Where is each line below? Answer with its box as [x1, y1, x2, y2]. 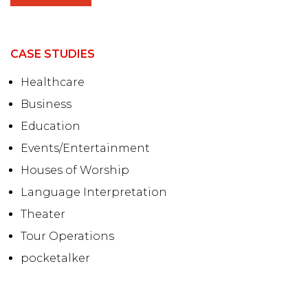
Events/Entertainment [21, 141, 150, 155]
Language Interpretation [21, 185, 167, 199]
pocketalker [21, 251, 90, 265]
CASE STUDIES [10, 47, 95, 60]
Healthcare [21, 75, 85, 89]
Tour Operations [21, 229, 114, 243]
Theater [21, 207, 65, 221]
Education [21, 119, 80, 133]
